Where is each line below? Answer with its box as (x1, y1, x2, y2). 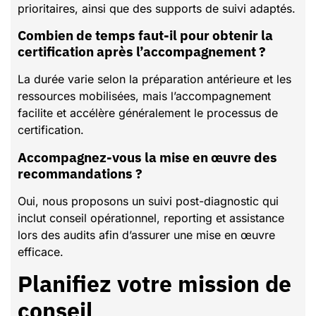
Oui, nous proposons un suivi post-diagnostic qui (18, 193, 279, 208)
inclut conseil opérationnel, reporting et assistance (18, 210, 284, 225)
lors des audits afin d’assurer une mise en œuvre (18, 227, 275, 242)
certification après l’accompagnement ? (18, 42, 266, 61)
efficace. (18, 244, 63, 259)
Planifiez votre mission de (18, 269, 291, 299)
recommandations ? (18, 164, 142, 182)
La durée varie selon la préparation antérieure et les (18, 72, 291, 87)
